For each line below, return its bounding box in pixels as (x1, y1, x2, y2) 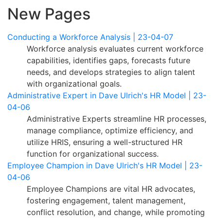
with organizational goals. (27, 78, 122, 89)
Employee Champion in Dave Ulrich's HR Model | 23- (7, 160, 202, 170)
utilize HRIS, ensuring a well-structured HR (27, 137, 182, 147)
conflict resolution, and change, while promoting (27, 207, 205, 217)
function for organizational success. (27, 148, 159, 159)
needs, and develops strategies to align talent (27, 67, 195, 77)
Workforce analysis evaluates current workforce (27, 43, 203, 54)
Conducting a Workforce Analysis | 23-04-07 (7, 32, 173, 42)
